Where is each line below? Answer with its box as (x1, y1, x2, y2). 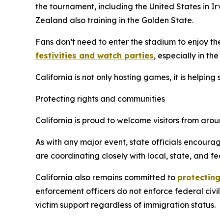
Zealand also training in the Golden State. (35, 15, 193, 25)
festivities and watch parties (35, 51, 154, 60)
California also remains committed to (35, 172, 177, 182)
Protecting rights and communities (35, 94, 165, 104)
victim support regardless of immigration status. (35, 200, 216, 210)
